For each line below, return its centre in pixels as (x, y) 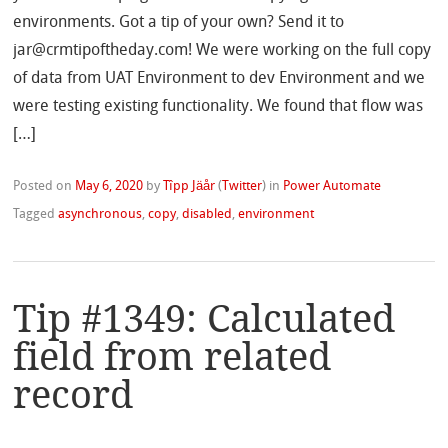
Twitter (242, 186)
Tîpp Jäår (189, 186)
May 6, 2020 (109, 186)
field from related (172, 357)
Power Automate (332, 186)
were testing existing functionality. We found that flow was (218, 106)
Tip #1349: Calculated (204, 319)
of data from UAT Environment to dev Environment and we (219, 78)
